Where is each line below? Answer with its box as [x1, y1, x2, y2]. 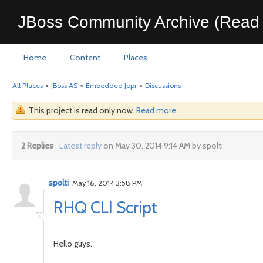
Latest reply [59, 140, 102, 151]
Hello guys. [53, 238, 92, 249]
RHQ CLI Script [53, 197, 157, 217]
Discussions [145, 81, 181, 90]
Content [70, 52, 100, 63]
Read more [136, 105, 176, 116]
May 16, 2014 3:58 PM [70, 178, 142, 187]
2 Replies [21, 140, 53, 151]
